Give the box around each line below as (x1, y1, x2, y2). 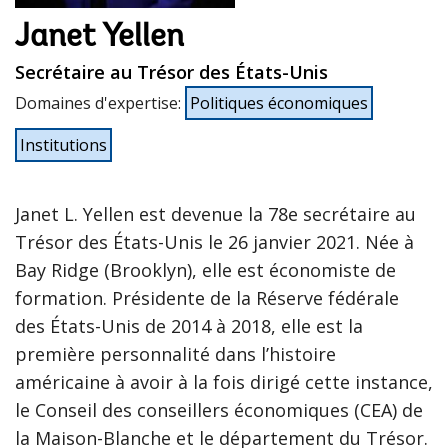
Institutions (20, 133, 107, 156)
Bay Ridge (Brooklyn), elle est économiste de (15, 257, 396, 282)
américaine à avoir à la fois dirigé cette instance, (15, 369, 433, 394)
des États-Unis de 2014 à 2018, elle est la (15, 313, 363, 338)
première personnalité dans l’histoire (15, 341, 336, 366)
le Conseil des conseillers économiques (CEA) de (15, 397, 423, 422)
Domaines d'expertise (15, 91, 178, 114)
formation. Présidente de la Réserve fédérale (15, 285, 399, 310)
